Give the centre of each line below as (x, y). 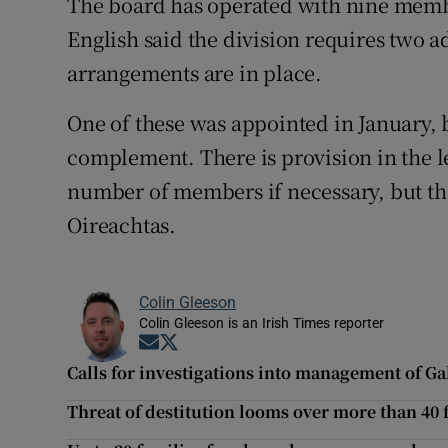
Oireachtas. (122, 225)
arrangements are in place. (195, 73)
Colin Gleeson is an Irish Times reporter (262, 323)
